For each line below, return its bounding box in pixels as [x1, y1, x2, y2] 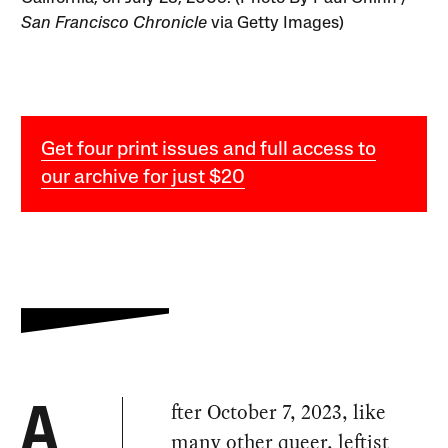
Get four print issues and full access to [41, 140, 377, 161]
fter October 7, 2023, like [171, 398, 387, 427]
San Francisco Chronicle [21, 15, 208, 33]
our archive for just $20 [41, 168, 246, 189]
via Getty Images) [207, 15, 345, 33]
